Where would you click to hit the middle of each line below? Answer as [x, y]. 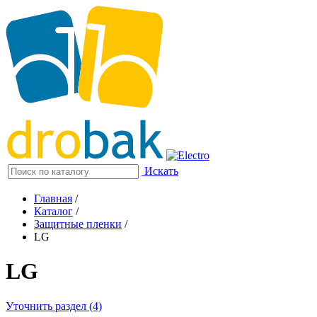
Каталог [53, 211]
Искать [161, 171]
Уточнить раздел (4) [54, 306]
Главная [53, 198]
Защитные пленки [78, 224]
